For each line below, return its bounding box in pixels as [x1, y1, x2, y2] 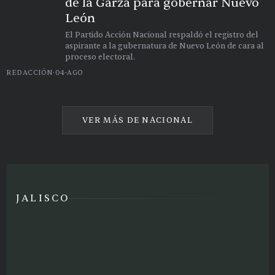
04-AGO [55, 68, 83, 77]
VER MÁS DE [82, 115, 142, 125]
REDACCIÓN [6, 68, 53, 77]
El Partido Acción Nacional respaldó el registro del [65, 29, 258, 40]
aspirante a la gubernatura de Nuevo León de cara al [65, 41, 264, 51]
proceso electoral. [65, 52, 135, 62]
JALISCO [16, 192, 71, 204]
